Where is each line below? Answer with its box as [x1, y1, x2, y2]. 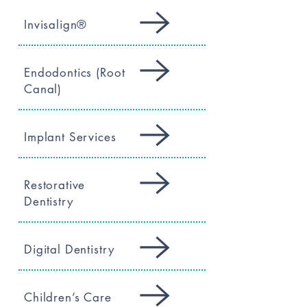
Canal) [24, 82, 62, 97]
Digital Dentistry [24, 242, 114, 257]
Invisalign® [24, 17, 88, 32]
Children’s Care [24, 290, 112, 305]
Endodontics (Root [24, 65, 125, 80]
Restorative [24, 177, 86, 193]
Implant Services [24, 130, 116, 145]
